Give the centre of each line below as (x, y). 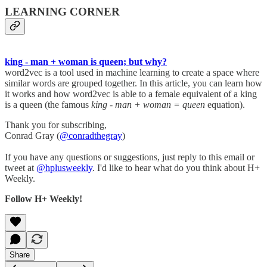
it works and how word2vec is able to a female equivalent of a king (131, 94)
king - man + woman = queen (148, 105)
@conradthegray (91, 136)
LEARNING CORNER (62, 12)
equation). (225, 105)
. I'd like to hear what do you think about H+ (176, 168)
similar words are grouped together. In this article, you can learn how (133, 83)
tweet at (21, 168)
